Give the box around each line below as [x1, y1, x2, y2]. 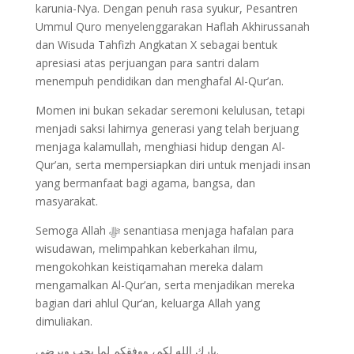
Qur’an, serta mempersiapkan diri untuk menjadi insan [35, 156, 311, 172]
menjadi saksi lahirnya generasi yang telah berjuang [35, 120, 299, 136]
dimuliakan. [35, 313, 92, 329]
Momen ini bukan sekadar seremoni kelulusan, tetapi [35, 102, 305, 118]
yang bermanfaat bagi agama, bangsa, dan [35, 175, 255, 190]
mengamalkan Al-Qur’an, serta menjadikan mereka [35, 277, 295, 292]
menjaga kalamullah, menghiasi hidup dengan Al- [35, 138, 285, 154]
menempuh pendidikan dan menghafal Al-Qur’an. [35, 73, 284, 88]
